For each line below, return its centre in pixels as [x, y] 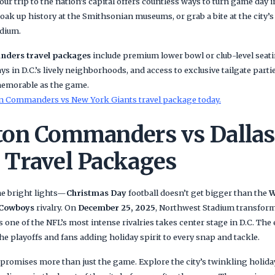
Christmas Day [96, 193]
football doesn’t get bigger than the [198, 193]
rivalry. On [56, 207]
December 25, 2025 [117, 207]
